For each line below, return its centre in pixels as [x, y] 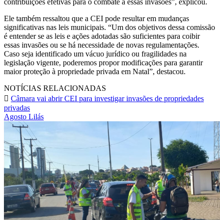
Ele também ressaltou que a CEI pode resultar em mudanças [96, 18]
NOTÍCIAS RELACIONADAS [55, 88]
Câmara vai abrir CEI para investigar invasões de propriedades [107, 98]
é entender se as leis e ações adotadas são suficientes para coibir [102, 36]
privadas [17, 108]
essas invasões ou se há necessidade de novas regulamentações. [102, 45]
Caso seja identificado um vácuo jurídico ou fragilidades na [95, 54]
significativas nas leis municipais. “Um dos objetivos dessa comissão [110, 27]
